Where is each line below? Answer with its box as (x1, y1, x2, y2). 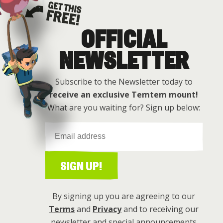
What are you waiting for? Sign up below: (47, 102, 201, 113)
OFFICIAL (81, 28, 167, 53)
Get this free (30, 30, 77, 42)
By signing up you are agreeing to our (52, 191, 196, 202)
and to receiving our (121, 204, 199, 215)
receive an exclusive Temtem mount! (49, 89, 199, 101)
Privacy (93, 204, 122, 215)
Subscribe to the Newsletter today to (55, 76, 193, 88)
